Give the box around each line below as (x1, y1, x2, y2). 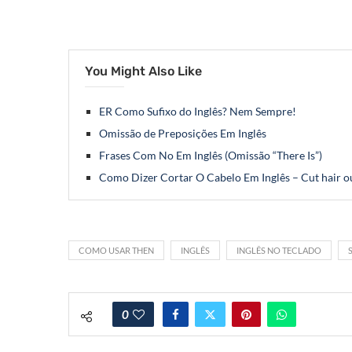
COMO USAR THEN (79, 245, 154, 256)
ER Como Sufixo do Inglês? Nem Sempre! (99, 104, 296, 119)
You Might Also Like (85, 64, 202, 79)
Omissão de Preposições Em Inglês (99, 126, 266, 141)
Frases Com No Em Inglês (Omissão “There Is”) (99, 148, 322, 163)
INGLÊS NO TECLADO (236, 245, 321, 256)
